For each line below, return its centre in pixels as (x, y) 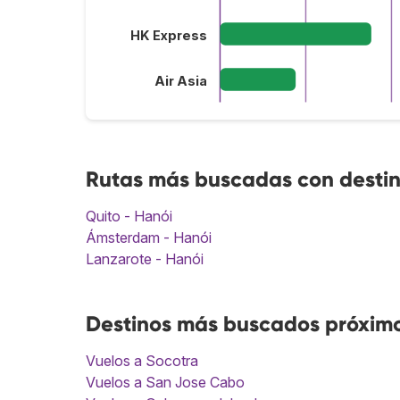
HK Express (168, 36)
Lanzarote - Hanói (145, 258)
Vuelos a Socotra (142, 360)
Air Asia (180, 82)
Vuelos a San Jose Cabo (165, 382)
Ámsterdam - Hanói (149, 237)
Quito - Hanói (129, 216)
